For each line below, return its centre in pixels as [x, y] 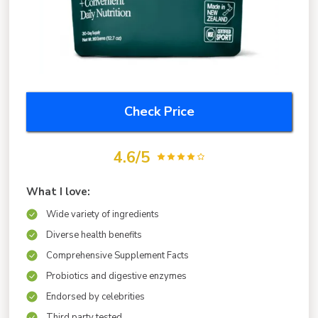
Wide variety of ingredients [103, 214]
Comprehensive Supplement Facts [117, 255]
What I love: [58, 191]
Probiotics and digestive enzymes [116, 276]
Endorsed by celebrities [95, 296]
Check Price [159, 111]
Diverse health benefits [94, 235]
